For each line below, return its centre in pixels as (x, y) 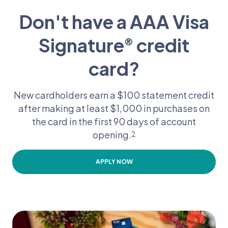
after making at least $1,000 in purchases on (114, 108)
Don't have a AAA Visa (114, 22)
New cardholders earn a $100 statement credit (114, 95)
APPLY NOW (114, 162)
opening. (112, 135)
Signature (81, 45)
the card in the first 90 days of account (114, 121)
